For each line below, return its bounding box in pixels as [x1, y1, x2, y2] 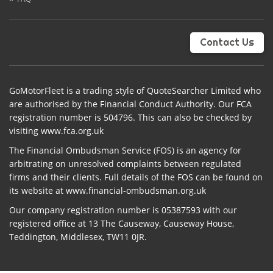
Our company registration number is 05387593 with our [9, 204, 237, 216]
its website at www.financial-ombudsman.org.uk [9, 185, 206, 196]
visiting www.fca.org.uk [9, 125, 104, 136]
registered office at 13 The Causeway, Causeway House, [9, 218, 234, 229]
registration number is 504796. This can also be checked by [9, 112, 252, 123]
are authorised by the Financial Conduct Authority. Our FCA [9, 98, 252, 110]
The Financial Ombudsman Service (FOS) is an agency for [9, 144, 241, 156]
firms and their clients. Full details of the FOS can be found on [9, 171, 263, 183]
